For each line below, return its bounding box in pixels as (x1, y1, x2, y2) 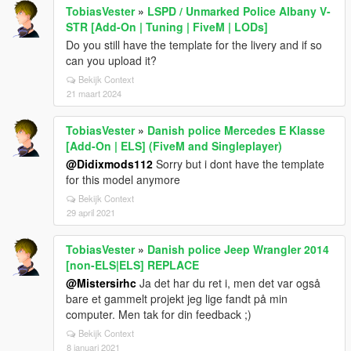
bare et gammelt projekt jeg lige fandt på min (66, 291, 288, 306)
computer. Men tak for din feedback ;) (66, 306, 251, 322)
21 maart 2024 (67, 87, 121, 100)
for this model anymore (66, 172, 180, 187)
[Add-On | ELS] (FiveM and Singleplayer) (66, 138, 282, 154)
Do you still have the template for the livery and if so (66, 37, 322, 52)
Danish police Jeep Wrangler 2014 (147, 241, 329, 257)
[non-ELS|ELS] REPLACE (66, 257, 199, 273)
